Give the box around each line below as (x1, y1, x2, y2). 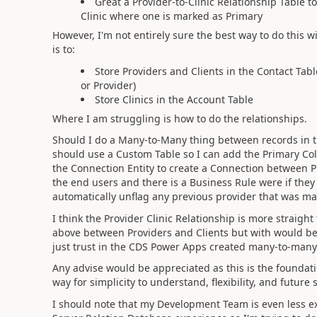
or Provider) (80, 78, 136, 92)
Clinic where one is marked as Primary (80, 9, 263, 23)
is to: (52, 42, 75, 56)
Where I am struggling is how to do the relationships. (52, 111, 310, 125)
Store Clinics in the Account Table (94, 92, 253, 106)
